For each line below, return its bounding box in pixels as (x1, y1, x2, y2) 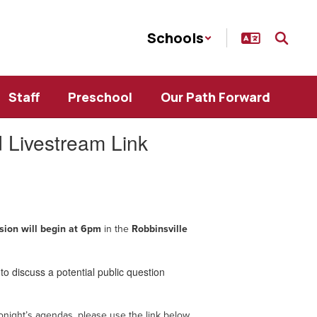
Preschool (68, 88, 132, 105)
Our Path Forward (161, 88, 270, 105)
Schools (147, 28, 204, 47)
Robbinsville (132, 221, 188, 236)
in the (101, 221, 132, 236)
